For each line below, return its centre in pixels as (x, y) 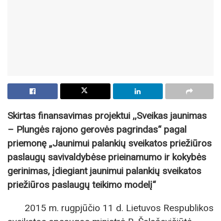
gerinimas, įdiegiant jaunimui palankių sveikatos (104, 171)
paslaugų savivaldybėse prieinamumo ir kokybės (107, 157)
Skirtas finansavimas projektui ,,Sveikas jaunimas (107, 116)
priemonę (28, 144)
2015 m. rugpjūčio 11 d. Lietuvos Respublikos (119, 208)
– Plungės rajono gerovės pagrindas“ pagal (97, 130)
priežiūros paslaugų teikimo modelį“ (82, 185)
